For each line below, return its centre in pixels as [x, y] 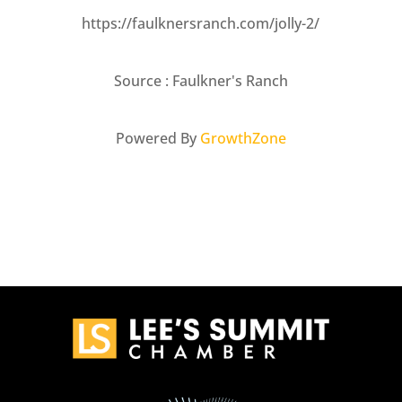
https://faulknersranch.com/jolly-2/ [201, 24]
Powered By [157, 139]
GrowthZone [243, 139]
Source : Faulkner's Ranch [201, 81]
